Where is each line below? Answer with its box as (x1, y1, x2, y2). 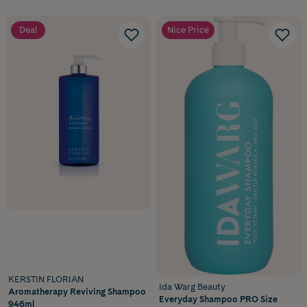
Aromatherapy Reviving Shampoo (8, 286, 146, 297)
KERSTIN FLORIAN (8, 274, 84, 285)
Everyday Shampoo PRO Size (159, 294, 278, 305)
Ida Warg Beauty (159, 282, 225, 293)
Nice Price (167, 24, 209, 35)
